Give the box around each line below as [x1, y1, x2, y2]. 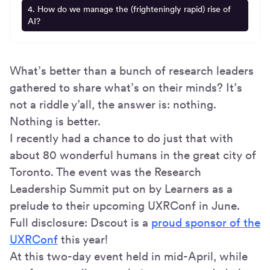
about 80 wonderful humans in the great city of [10, 148, 256, 163]
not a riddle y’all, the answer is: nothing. [10, 98, 216, 112]
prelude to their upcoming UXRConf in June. [10, 199, 240, 213]
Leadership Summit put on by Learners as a [10, 182, 233, 196]
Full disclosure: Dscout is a [10, 216, 151, 230]
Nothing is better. [10, 115, 101, 129]
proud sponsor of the [151, 216, 260, 230]
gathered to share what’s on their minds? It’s [10, 81, 242, 95]
